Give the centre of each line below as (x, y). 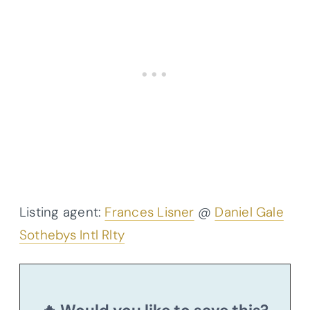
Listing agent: (62, 212)
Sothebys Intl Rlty (72, 235)
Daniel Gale (249, 212)
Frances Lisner (149, 212)
